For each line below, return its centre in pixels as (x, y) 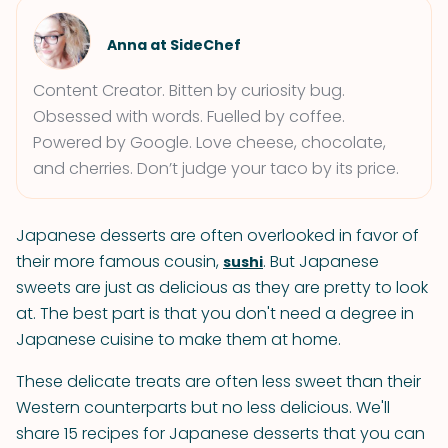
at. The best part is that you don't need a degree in (215, 313)
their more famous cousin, (119, 261)
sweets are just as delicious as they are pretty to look (222, 287)
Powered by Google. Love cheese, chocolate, (209, 142)
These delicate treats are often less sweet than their (218, 381)
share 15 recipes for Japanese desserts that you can (220, 433)
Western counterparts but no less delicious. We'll (203, 407)
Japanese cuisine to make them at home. (178, 339)
